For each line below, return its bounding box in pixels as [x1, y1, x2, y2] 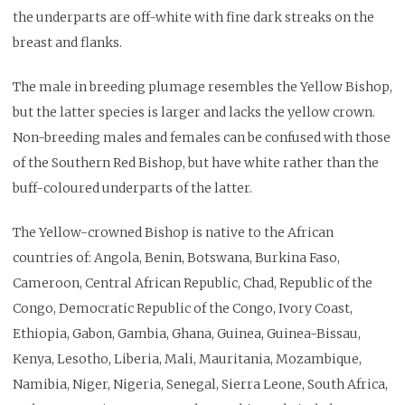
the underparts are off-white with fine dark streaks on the [13, 8, 374, 25]
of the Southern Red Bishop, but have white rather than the [13, 154, 379, 171]
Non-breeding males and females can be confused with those [13, 128, 391, 146]
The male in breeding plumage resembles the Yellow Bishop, [13, 78, 392, 95]
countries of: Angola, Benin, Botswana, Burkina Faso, [13, 249, 340, 266]
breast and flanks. [13, 33, 122, 51]
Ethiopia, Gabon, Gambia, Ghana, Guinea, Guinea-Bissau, [13, 325, 361, 342]
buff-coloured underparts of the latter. [13, 179, 252, 196]
